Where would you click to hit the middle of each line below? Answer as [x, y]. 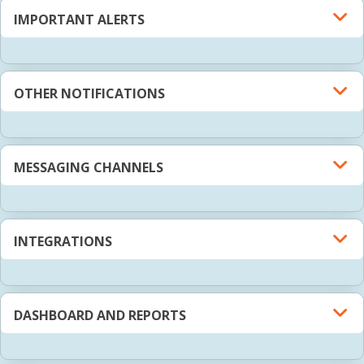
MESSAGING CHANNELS [89, 168]
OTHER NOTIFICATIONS [89, 94]
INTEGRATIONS [63, 242]
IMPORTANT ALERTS [79, 20]
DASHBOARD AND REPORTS [100, 316]
